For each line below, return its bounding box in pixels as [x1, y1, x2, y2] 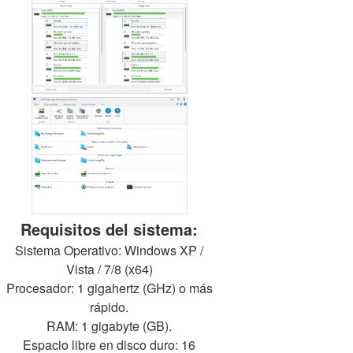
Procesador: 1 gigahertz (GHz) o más [6, 278, 213, 297]
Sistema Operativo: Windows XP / [15, 240, 204, 259]
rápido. [90, 297, 129, 316]
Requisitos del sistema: [20, 217, 199, 240]
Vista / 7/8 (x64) [65, 259, 153, 278]
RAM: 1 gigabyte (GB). [46, 316, 173, 335]
